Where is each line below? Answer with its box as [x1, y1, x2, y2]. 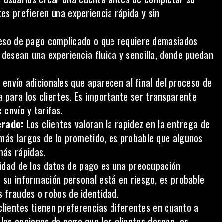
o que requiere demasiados [91, 33, 198, 48]
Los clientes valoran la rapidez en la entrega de [26, 116, 210, 131]
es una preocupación [98, 158, 181, 173]
